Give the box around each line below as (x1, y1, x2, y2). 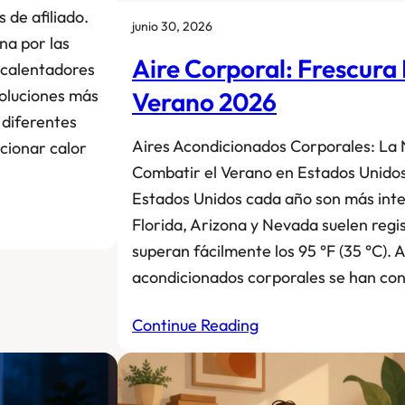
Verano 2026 (132, 85, 277, 118)
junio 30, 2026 (132, 17, 212, 34)
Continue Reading (132, 314, 259, 335)
